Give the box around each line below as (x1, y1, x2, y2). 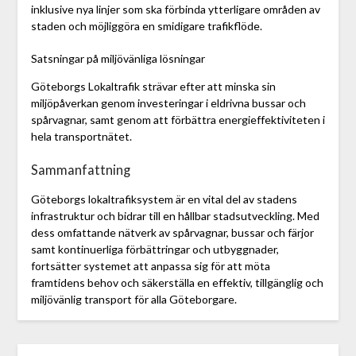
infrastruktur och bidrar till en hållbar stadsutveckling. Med (30, 209, 319, 223)
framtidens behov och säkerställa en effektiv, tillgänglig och (30, 276, 323, 290)
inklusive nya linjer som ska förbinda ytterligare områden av (30, 2, 320, 17)
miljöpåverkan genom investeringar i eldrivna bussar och (30, 96, 306, 110)
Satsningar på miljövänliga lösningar (30, 52, 205, 66)
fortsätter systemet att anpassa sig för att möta (30, 259, 270, 273)
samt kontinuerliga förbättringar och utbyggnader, (30, 242, 279, 257)
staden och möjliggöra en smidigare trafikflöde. (30, 19, 262, 33)
